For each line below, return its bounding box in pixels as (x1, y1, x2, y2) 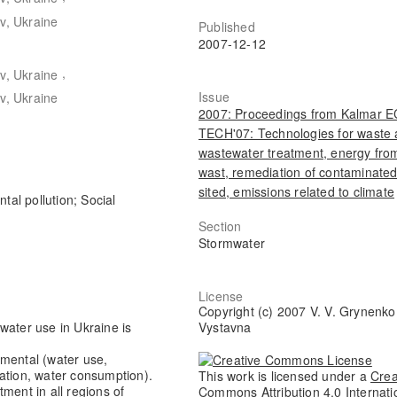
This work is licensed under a (198, 366, 371, 385)
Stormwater (198, 233, 266, 252)
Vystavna (198, 318, 252, 337)
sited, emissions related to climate (198, 182, 395, 200)
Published (198, 17, 255, 35)
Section (198, 216, 242, 235)
